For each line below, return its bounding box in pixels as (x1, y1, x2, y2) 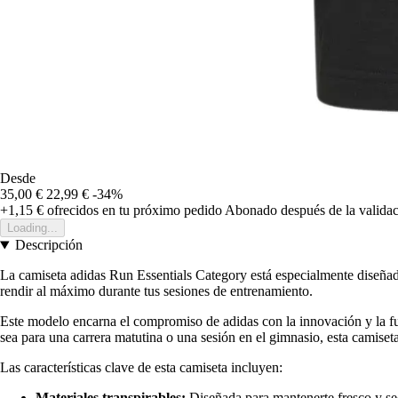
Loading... (7, 221, 58, 235)
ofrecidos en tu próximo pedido (44, 203, 222, 219)
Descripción (14, 237, 83, 253)
